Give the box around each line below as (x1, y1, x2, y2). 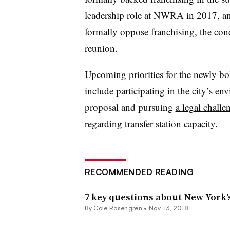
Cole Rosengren (93, 204, 142, 212)
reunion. (84, 41, 118, 54)
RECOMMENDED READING (84, 166, 194, 177)
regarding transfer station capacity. (84, 117, 218, 130)
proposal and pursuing (84, 100, 176, 113)
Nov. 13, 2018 (148, 204, 189, 212)
